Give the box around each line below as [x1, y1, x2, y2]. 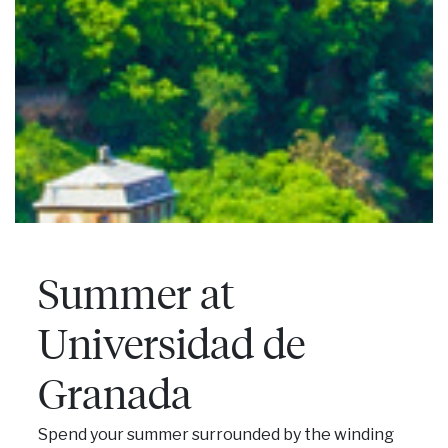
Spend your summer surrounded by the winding [37, 425, 394, 444]
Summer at [37, 265, 235, 320]
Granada [37, 365, 192, 420]
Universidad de [37, 315, 305, 370]
